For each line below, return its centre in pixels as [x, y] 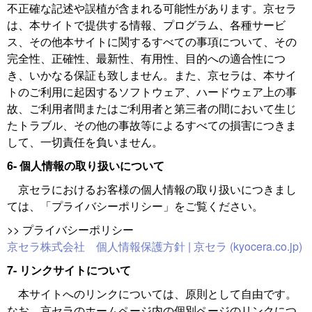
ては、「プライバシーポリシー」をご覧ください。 [135, 206]
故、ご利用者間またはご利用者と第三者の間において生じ [152, 108]
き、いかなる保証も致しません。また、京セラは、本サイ [152, 75]
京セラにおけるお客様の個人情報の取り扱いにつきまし [152, 189]
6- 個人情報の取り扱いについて [86, 165]
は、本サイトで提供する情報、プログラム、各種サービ [146, 25]
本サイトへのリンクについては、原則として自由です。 [152, 294]
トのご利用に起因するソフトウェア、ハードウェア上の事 [152, 92]
